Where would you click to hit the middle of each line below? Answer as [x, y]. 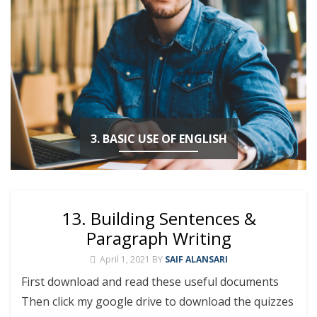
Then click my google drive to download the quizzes [157, 301]
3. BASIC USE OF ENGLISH [158, 138]
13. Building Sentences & [158, 218]
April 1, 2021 [125, 259]
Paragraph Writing [158, 238]
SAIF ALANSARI [196, 259]
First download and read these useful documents [150, 281]
